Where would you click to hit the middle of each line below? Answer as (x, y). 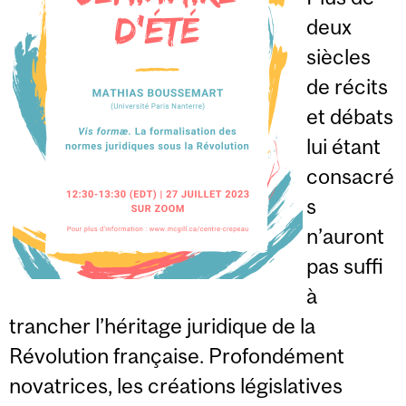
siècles (338, 56)
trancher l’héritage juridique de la (162, 325)
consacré (350, 176)
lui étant (343, 146)
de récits (347, 86)
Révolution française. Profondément (177, 355)
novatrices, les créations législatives (176, 385)
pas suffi (345, 266)
